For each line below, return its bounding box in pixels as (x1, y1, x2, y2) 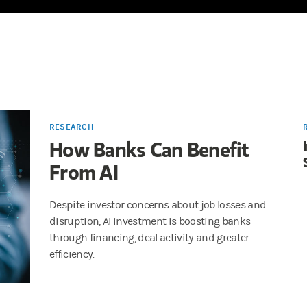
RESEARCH (49, 122, 93, 132)
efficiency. (49, 248, 95, 261)
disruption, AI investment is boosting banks (49, 215, 251, 228)
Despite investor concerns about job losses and (49, 199, 267, 212)
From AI (49, 158, 118, 186)
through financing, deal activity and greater (49, 232, 249, 245)
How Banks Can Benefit (49, 135, 249, 164)
